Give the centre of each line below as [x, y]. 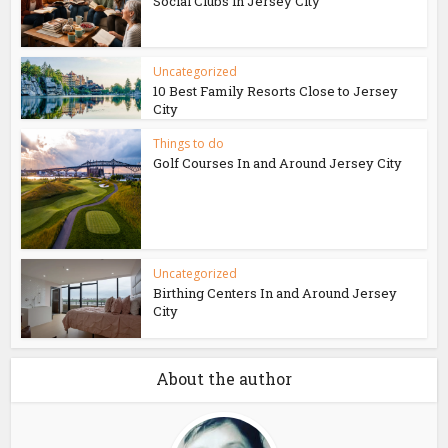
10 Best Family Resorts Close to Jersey [276, 91]
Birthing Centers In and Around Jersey [275, 293]
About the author [224, 378]
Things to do [189, 144]
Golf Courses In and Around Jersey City [278, 163]
